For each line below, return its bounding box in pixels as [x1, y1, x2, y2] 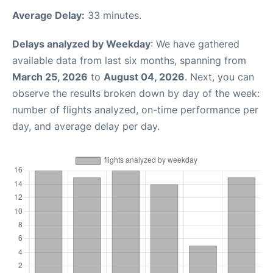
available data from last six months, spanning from [12, 54, 246, 66]
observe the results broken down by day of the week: [12, 87, 260, 99]
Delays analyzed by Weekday [12, 37, 151, 50]
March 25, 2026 [12, 70, 88, 83]
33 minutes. [85, 9, 141, 21]
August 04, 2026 [104, 70, 185, 83]
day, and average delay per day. [12, 119, 160, 132]
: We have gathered [151, 37, 239, 50]
